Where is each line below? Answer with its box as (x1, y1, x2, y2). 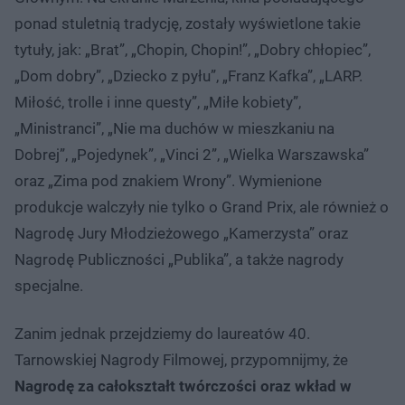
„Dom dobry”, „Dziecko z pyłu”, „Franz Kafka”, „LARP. (14, 66, 363, 85)
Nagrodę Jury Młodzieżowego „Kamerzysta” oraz (14, 223, 348, 242)
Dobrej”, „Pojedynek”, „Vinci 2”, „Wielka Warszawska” (14, 145, 369, 164)
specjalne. (14, 276, 83, 295)
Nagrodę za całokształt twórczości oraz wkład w (14, 376, 352, 395)
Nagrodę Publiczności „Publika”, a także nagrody (14, 250, 344, 268)
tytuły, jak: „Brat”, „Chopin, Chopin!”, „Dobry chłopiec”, (14, 40, 371, 59)
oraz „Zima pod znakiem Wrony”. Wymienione (14, 171, 322, 190)
